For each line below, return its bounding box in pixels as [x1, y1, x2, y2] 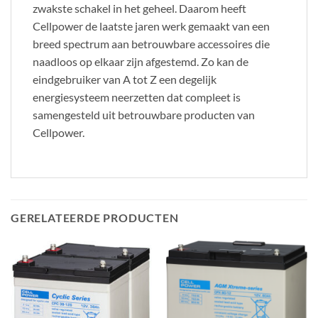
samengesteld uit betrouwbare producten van [33, 108, 255, 122]
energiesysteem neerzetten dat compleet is [33, 90, 241, 104]
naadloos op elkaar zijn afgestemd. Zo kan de [33, 55, 248, 69]
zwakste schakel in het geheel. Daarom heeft [33, 1, 246, 16]
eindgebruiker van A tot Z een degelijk [33, 72, 216, 87]
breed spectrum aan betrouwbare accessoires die [33, 37, 270, 51]
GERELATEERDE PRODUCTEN [11, 210, 179, 224]
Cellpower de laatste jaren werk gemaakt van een [33, 19, 270, 33]
